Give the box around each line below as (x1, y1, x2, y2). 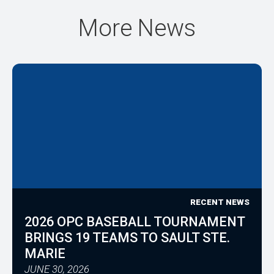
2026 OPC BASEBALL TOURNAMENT (24, 214, 245, 230)
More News (78, 14, 196, 42)
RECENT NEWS (190, 198, 250, 207)
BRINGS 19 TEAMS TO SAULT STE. (24, 230, 230, 246)
